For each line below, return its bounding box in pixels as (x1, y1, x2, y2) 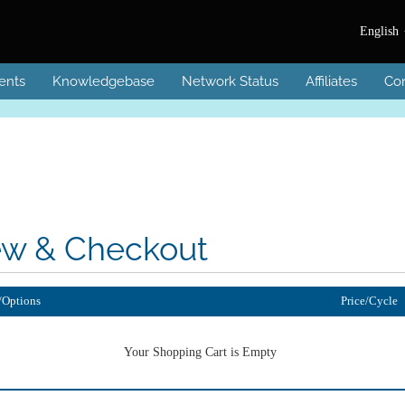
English (360, 24, 402, 39)
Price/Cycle (340, 295, 398, 307)
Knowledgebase (52, 73, 155, 89)
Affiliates (306, 73, 357, 89)
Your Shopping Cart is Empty (123, 345, 277, 359)
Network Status (182, 73, 278, 89)
